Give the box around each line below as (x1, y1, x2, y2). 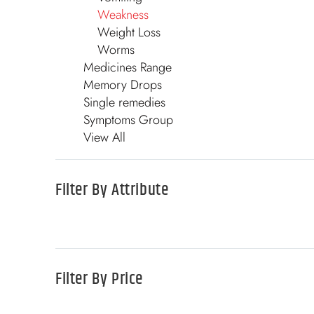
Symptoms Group (83, 111, 173, 129)
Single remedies (83, 93, 165, 111)
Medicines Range (83, 58, 172, 76)
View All (83, 128, 125, 146)
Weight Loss (97, 23, 161, 41)
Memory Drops (83, 76, 162, 94)
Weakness (97, 6, 149, 24)
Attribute (111, 177, 169, 203)
